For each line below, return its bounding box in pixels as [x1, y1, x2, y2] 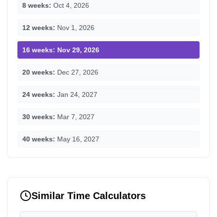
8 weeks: [22, 1, 51, 9]
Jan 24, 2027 [57, 91, 97, 98]
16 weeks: [22, 46, 55, 54]
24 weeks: [22, 91, 55, 98]
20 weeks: [22, 68, 55, 76]
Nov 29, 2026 [57, 46, 99, 54]
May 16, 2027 [57, 135, 99, 143]
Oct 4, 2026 [53, 1, 89, 9]
